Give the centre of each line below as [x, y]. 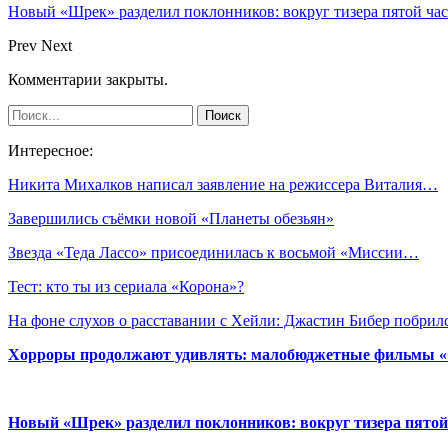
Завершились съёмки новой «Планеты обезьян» [171, 218]
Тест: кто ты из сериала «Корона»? [126, 286]
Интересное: [50, 150]
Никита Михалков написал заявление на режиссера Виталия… [223, 184]
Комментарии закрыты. [88, 79]
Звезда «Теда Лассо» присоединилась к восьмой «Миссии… [213, 252]
